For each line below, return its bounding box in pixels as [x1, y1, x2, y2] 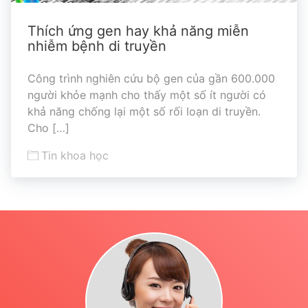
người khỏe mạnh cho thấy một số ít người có [27, 88, 266, 102]
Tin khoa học [41, 148, 109, 163]
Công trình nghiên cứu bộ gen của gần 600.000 [27, 71, 275, 86]
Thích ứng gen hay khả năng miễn [27, 23, 249, 40]
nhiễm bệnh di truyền [27, 38, 166, 55]
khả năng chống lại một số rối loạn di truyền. [27, 104, 261, 119]
